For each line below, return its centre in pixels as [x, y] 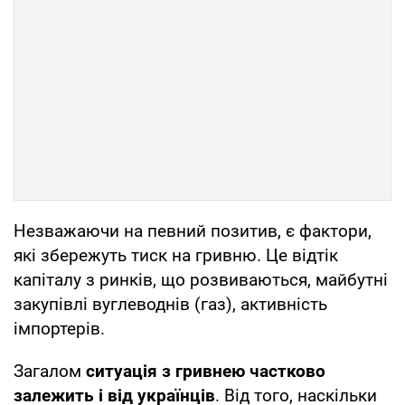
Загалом [50, 371]
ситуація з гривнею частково [206, 371]
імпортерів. [59, 329]
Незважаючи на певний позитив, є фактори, [193, 231]
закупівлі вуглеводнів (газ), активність [170, 304]
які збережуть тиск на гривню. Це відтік [176, 255]
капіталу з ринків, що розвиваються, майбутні [201, 280]
